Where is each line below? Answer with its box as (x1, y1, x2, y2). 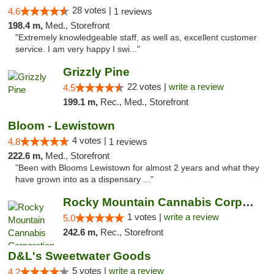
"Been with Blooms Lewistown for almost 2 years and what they (15, 163, 259, 172)
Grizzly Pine (62, 65, 130, 78)
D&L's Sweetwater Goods (8, 250, 151, 262)
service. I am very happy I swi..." (15, 45, 140, 54)
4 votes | (72, 135, 109, 146)
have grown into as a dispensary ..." (15, 175, 154, 184)
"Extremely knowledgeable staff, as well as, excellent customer (15, 33, 257, 42)
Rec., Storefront (100, 227, 163, 237)
